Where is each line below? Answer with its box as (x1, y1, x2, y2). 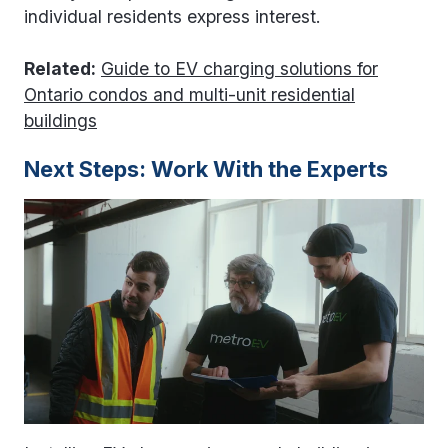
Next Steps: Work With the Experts (24, 155, 388, 182)
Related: (24, 57, 96, 79)
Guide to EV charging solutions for (101, 57, 378, 79)
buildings (24, 109, 97, 131)
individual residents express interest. (24, 5, 321, 27)
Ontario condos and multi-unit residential (24, 83, 355, 105)
